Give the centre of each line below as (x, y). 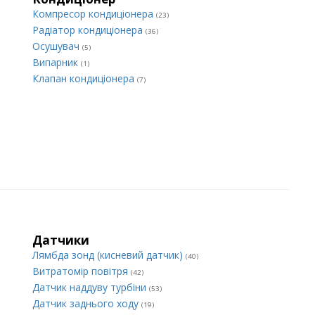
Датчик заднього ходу (87, 303)
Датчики (61, 240)
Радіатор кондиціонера (89, 30)
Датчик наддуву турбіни (91, 287)
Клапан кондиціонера (85, 78)
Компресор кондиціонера (94, 14)
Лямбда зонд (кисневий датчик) (109, 255)
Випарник (57, 62)
